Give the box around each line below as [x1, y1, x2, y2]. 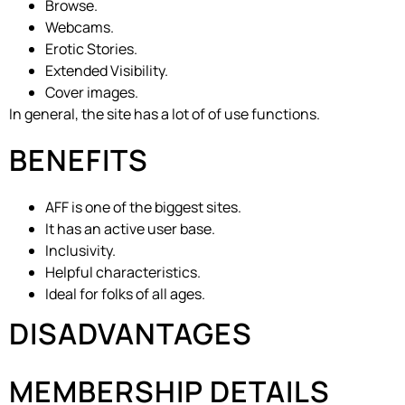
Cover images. [45, 82, 138, 103]
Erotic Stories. [45, 39, 137, 60]
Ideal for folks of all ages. [45, 283, 205, 304]
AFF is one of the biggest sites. [45, 196, 241, 217]
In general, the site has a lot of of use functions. [9, 104, 320, 125]
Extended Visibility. [45, 61, 168, 81]
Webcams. [45, 17, 114, 38]
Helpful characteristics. [45, 261, 201, 282]
